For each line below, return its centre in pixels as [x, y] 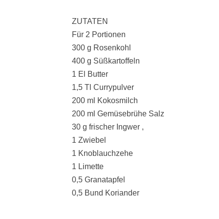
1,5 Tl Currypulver [104, 87]
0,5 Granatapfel [99, 180]
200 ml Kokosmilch [106, 100]
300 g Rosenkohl [102, 48]
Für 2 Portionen [99, 34]
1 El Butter [90, 74]
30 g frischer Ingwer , [109, 127]
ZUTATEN [90, 21]
